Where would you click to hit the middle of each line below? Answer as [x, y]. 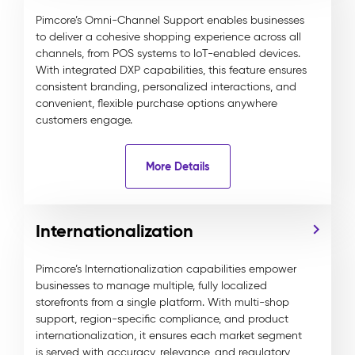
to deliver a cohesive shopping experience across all [168, 37]
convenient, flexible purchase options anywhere [157, 103]
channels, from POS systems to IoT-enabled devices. [168, 53]
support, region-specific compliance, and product [162, 319]
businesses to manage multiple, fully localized [151, 286]
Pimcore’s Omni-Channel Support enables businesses [170, 20]
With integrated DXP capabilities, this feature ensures [171, 70]
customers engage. [84, 120]
